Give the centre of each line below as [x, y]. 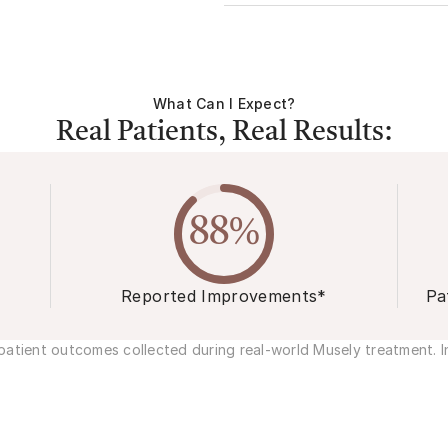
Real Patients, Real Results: [224, 133]
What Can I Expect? [224, 104]
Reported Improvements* [224, 296]
